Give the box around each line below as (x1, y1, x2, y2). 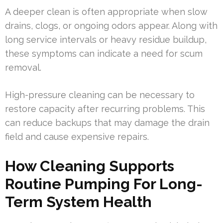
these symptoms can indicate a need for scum (5, 48, 203, 59)
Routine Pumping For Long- (5, 175, 203, 193)
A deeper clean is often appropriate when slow (5, 6, 208, 17)
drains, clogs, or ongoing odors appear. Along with (5, 20, 218, 31)
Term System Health (5, 193, 152, 211)
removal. (5, 62, 41, 73)
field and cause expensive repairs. (5, 131, 149, 142)
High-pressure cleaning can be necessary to (5, 89, 195, 100)
